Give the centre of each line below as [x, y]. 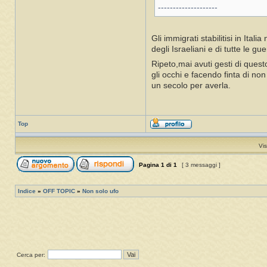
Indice [27, 191]
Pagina [149, 165]
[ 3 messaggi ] [201, 165]
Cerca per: [31, 255]
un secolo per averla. [191, 86]
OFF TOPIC [59, 191]
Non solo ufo [100, 191]
